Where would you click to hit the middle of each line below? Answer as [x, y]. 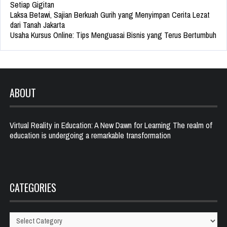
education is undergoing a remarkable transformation [90, 136]
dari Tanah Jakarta [37, 25]
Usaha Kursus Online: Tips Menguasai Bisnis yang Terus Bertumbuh [113, 35]
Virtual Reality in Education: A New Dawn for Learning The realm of [111, 125]
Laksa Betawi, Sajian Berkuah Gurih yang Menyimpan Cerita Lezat [110, 15]
